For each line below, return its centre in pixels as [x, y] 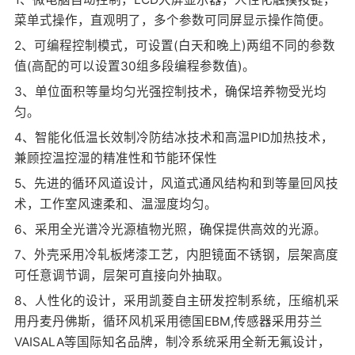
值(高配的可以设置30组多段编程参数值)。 [134, 67]
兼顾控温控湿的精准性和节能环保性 [115, 158]
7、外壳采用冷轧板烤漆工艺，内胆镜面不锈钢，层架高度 [176, 255]
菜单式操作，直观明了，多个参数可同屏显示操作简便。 [172, 21]
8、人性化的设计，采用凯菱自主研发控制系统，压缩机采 [176, 300]
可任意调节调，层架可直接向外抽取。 [122, 275]
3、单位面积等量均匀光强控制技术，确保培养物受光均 [170, 92]
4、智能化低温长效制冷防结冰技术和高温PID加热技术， [174, 138]
